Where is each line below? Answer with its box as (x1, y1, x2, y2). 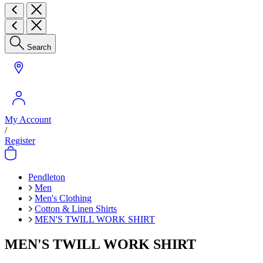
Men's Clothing (35, 193, 92, 203)
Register (5, 136, 35, 146)
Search (27, 43, 51, 52)
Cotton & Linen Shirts (35, 204, 117, 214)
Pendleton (28, 172, 65, 182)
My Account (5, 114, 51, 124)
